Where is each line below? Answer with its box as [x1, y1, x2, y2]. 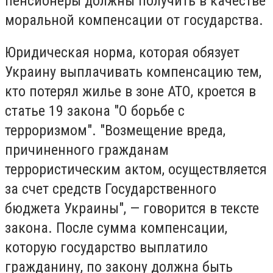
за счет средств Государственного [5, 180, 216, 198]
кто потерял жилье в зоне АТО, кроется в [5, 83, 256, 101]
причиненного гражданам [5, 141, 169, 159]
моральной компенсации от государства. [5, 11, 263, 29]
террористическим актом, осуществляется [5, 161, 267, 179]
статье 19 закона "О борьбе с [5, 102, 185, 120]
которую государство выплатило [5, 239, 208, 257]
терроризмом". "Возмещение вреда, [5, 122, 225, 140]
